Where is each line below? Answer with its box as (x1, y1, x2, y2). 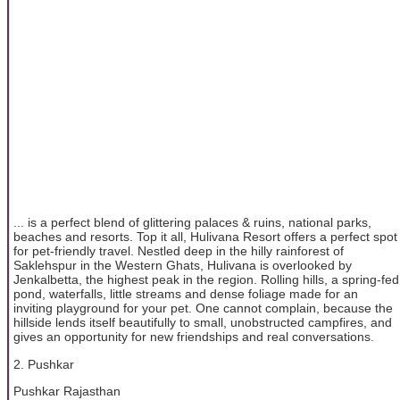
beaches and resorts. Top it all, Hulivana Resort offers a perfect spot (13, 229, 397, 245)
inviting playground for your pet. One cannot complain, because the (13, 301, 393, 316)
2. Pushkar (13, 356, 74, 371)
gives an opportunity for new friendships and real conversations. (13, 329, 374, 345)
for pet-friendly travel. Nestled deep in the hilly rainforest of (13, 244, 344, 259)
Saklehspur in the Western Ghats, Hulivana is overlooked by (13, 258, 352, 273)
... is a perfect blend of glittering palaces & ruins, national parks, (13, 215, 371, 230)
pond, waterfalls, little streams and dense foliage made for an (13, 287, 358, 302)
